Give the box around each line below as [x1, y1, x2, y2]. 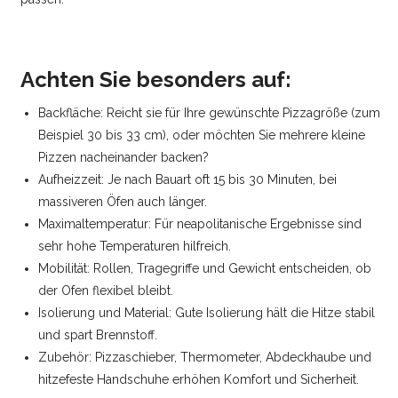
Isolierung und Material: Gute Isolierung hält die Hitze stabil [38, 306, 376, 321]
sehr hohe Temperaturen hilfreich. [38, 239, 232, 254]
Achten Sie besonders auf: [20, 67, 292, 93]
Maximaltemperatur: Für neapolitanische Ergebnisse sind [38, 217, 362, 232]
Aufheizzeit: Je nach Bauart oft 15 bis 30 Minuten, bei [38, 172, 338, 187]
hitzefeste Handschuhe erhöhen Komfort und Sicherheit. [38, 372, 360, 387]
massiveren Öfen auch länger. [38, 195, 208, 210]
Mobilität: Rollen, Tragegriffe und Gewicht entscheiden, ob [38, 261, 372, 276]
